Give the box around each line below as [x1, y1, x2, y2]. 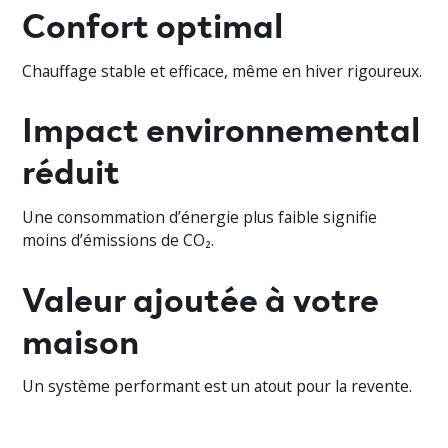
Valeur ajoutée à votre [22, 271, 380, 321]
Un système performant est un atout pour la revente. [22, 375, 413, 398]
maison [22, 313, 147, 363]
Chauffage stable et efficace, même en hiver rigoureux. [22, 59, 423, 82]
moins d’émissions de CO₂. [22, 229, 215, 252]
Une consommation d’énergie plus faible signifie [22, 206, 378, 229]
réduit [22, 144, 128, 194]
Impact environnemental [22, 102, 421, 152]
